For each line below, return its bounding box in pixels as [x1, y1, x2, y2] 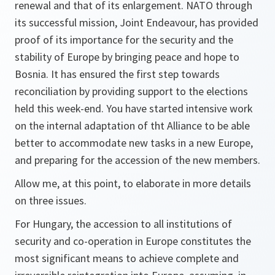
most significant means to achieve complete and [15, 251, 239, 265]
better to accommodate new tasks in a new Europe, [15, 136, 253, 150]
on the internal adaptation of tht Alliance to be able [15, 118, 250, 133]
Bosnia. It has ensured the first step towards [15, 67, 220, 81]
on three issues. [15, 193, 87, 207]
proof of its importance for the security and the [15, 33, 233, 47]
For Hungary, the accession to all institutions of [15, 217, 232, 231]
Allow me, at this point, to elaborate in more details [15, 176, 251, 190]
